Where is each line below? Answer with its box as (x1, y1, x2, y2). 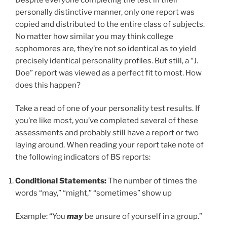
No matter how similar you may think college (15, 31, 173, 41)
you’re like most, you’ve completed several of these (15, 116, 198, 126)
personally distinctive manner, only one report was (15, 7, 195, 17)
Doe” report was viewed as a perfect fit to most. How (15, 68, 202, 78)
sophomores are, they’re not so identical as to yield (15, 44, 196, 53)
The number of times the (106, 176, 197, 185)
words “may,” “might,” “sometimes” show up (15, 188, 172, 198)
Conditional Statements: (15, 176, 106, 185)
